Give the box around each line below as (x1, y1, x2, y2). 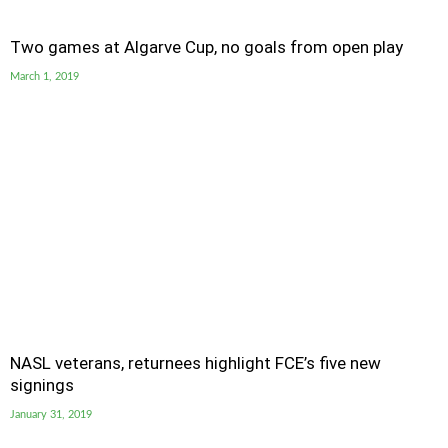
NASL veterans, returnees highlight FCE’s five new (10, 353, 381, 373)
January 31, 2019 (10, 409, 92, 420)
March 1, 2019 (10, 71, 79, 82)
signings (10, 375, 74, 395)
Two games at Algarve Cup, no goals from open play (10, 37, 403, 57)
